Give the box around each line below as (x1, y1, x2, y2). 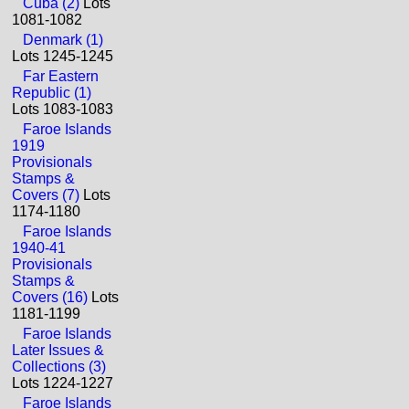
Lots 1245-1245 (12, 48, 113, 64)
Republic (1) (12, 85, 91, 100)
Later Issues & (12, 342, 104, 358)
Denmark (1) (23, 32, 103, 47)
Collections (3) (12, 359, 106, 374)
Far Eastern (23, 68, 99, 84)
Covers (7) (12, 187, 79, 203)
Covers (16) (12, 289, 88, 305)
